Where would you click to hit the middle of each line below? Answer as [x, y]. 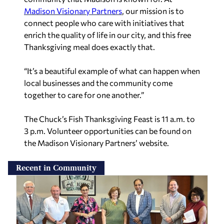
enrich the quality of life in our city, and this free [107, 34]
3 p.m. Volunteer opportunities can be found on [108, 130]
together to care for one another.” [84, 94]
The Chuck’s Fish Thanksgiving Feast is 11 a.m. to [109, 118]
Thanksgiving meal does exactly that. [89, 46]
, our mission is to [153, 10]
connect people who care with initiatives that [104, 22]
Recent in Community [56, 168]
